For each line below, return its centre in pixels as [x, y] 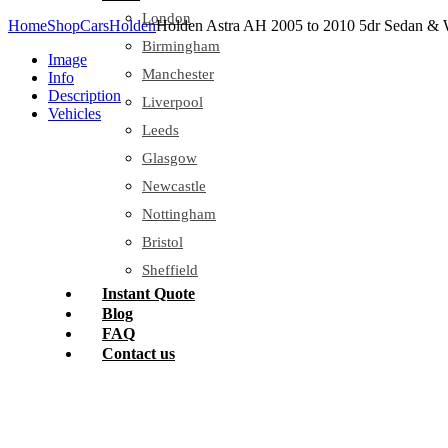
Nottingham [179, 214]
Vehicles [74, 113]
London [166, 18]
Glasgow [169, 158]
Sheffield [170, 270]
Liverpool [172, 102]
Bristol [162, 242]
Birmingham [181, 46]
